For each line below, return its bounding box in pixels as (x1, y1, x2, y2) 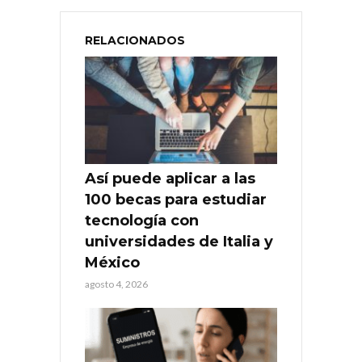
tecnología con (85, 212, 199, 230)
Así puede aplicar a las (85, 170, 255, 188)
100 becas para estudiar (85, 191, 267, 209)
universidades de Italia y (85, 233, 273, 251)
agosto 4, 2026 (85, 278, 148, 291)
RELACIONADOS (85, 32, 185, 48)
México (85, 254, 140, 272)
